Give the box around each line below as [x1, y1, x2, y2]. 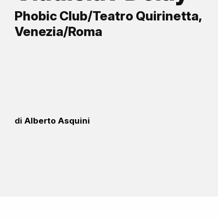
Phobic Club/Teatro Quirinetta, [15, 8, 201, 24]
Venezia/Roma [15, 24, 102, 39]
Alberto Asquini [24, 116, 90, 126]
